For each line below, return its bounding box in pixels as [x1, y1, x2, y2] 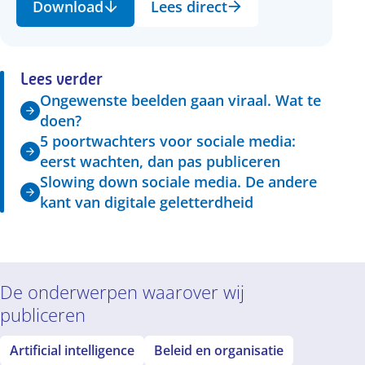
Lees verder [20, 73, 103, 88]
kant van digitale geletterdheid [40, 192, 253, 212]
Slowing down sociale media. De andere [40, 172, 317, 191]
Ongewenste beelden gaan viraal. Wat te [40, 90, 321, 110]
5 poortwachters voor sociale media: [40, 131, 296, 151]
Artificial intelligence [10, 341, 134, 359]
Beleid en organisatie [154, 341, 284, 359]
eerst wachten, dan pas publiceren [40, 152, 280, 171]
